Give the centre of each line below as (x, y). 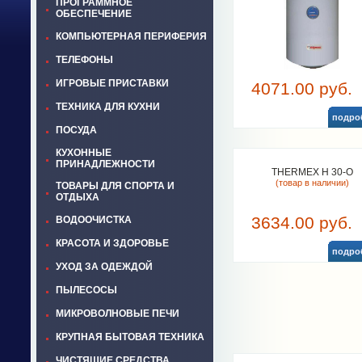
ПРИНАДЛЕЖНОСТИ (105, 164)
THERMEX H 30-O (312, 172)
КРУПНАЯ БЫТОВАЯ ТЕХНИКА (130, 337)
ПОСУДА (76, 130)
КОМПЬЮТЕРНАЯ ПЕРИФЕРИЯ (131, 36)
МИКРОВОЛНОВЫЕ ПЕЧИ (118, 314)
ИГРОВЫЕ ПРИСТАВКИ (112, 83)
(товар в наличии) (312, 183)
